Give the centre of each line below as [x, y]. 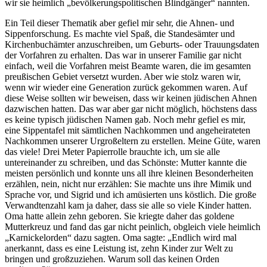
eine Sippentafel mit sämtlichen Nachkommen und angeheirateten [128, 131]
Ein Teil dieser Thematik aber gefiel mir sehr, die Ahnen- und [119, 23]
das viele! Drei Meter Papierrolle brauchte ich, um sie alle [112, 152]
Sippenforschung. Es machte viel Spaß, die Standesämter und [120, 34]
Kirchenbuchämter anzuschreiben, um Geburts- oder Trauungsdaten [132, 45]
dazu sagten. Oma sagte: [119, 238]
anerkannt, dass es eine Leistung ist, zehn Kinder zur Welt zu [119, 249]
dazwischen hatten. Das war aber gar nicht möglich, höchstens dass [131, 109]
